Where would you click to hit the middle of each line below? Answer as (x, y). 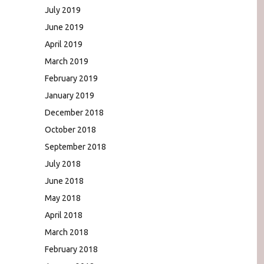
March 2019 (67, 61)
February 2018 (71, 249)
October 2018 (70, 129)
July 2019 (63, 10)
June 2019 (64, 27)
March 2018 (67, 232)
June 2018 (64, 181)
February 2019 (71, 78)
